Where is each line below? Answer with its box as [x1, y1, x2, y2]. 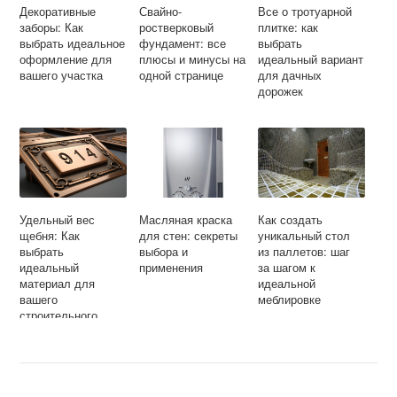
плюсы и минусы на [138, 50, 245, 67]
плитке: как [258, 18, 319, 35]
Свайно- [138, 2, 182, 19]
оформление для [19, 50, 113, 67]
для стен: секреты [138, 226, 237, 244]
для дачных [258, 66, 323, 83]
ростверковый [138, 18, 214, 35]
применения [138, 258, 203, 276]
